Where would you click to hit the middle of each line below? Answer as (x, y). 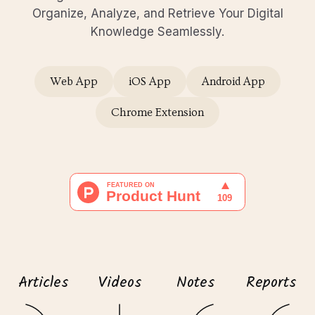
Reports (271, 283)
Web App (74, 82)
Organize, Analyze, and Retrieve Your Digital (157, 13)
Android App (233, 82)
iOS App (150, 82)
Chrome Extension (157, 112)
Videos (120, 283)
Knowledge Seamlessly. (157, 32)
